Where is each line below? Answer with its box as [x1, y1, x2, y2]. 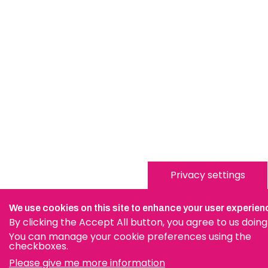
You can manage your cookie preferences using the [9, 230, 251, 243]
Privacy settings [170, 168, 245, 182]
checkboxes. [9, 239, 68, 253]
